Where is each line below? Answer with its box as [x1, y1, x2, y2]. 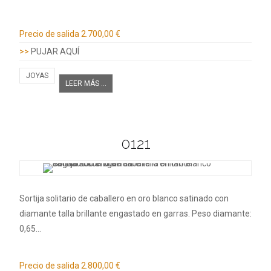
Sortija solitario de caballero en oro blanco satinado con [19, 193, 229, 203]
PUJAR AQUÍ [31, 47, 79, 57]
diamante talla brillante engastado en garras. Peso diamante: [19, 208, 252, 218]
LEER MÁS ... [65, 79, 106, 88]
